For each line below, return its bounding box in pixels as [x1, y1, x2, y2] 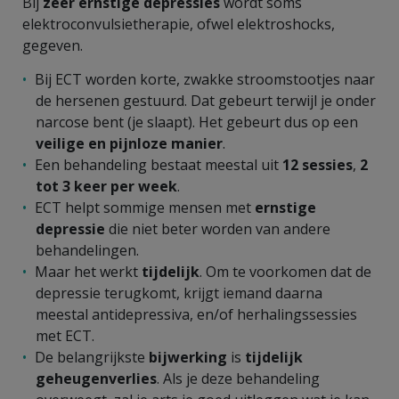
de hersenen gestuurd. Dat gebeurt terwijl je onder [36, 90, 376, 110]
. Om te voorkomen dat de [199, 261, 371, 281]
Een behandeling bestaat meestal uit [35, 154, 282, 175]
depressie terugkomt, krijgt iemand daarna [36, 282, 322, 303]
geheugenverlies [36, 368, 157, 388]
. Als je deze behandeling [157, 368, 320, 388]
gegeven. [22, 35, 83, 55]
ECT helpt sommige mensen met [35, 197, 255, 217]
